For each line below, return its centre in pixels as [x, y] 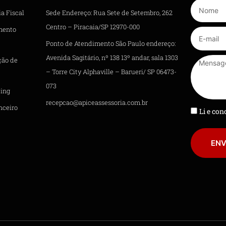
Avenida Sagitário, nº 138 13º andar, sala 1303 [112, 57]
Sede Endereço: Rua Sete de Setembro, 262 [109, 12]
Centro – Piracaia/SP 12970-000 [93, 26]
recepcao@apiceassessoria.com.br [97, 102]
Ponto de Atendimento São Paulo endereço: [111, 43]
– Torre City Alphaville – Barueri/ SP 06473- [111, 71]
